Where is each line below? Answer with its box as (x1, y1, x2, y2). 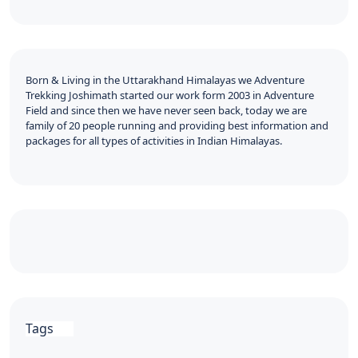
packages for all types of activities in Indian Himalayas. (26, 133, 282, 149)
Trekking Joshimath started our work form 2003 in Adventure (26, 88, 314, 103)
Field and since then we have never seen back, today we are (26, 103, 307, 118)
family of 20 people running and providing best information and (26, 118, 328, 133)
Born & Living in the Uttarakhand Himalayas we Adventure (26, 73, 304, 88)
